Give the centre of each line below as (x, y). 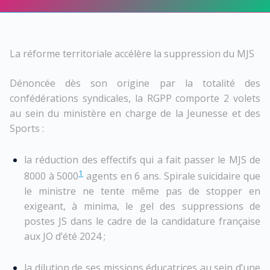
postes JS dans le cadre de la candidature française (142, 221)
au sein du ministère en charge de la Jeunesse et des (135, 113)
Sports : (27, 128)
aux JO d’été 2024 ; (65, 236)
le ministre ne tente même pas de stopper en (142, 191)
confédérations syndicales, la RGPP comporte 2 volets (135, 98)
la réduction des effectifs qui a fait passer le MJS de (142, 159)
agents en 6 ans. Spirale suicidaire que (172, 176)
